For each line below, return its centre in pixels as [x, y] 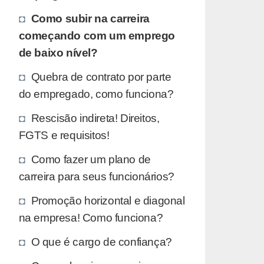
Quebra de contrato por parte [101, 76]
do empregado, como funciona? [96, 93]
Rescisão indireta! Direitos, [95, 118]
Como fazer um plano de [91, 159]
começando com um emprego [97, 35]
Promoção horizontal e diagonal [108, 200]
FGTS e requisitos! [64, 135]
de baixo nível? [58, 52]
